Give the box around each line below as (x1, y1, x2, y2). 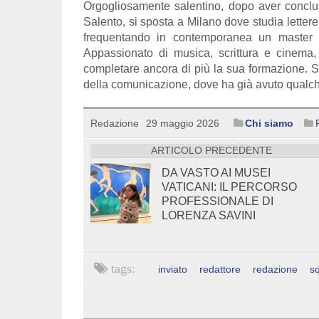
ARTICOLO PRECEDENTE (150, 145, 272, 156)
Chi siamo (245, 117, 293, 129)
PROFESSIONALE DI (161, 194, 273, 207)
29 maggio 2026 (146, 117, 219, 129)
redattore (199, 263, 241, 275)
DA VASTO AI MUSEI (161, 166, 271, 179)
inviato (158, 263, 187, 275)
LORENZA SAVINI (161, 209, 256, 221)
